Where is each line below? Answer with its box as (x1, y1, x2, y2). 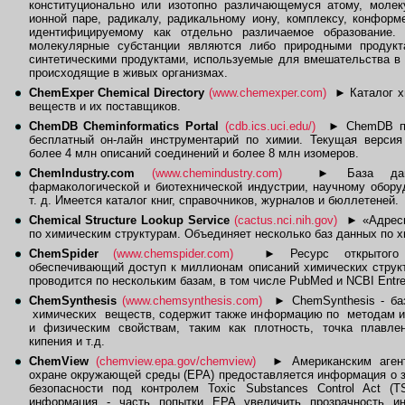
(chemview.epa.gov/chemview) (96, 354, 257, 368)
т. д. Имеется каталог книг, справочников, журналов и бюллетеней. (28, 193, 399, 207)
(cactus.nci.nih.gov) (234, 213, 337, 227)
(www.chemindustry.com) (152, 166, 282, 180)
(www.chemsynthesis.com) (122, 294, 263, 307)
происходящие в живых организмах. (28, 66, 228, 80)
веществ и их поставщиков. (28, 99, 181, 113)
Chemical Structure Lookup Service (28, 213, 231, 227)
